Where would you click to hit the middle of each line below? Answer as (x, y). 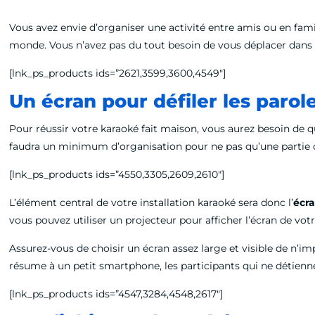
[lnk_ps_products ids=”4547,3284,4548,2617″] (116, 294)
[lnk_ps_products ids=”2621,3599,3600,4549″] (118, 73)
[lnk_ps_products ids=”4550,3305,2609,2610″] (117, 174)
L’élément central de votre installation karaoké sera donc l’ (152, 202)
